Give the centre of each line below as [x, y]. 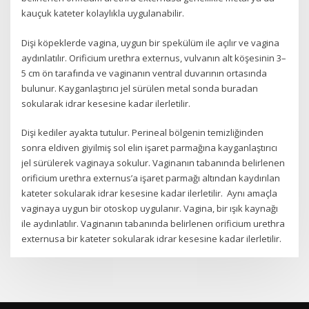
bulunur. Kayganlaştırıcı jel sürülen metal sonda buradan [140, 88]
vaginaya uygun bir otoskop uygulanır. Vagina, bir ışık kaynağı [150, 208]
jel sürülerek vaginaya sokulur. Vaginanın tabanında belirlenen [153, 162]
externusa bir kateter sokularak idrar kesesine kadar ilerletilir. [152, 238]
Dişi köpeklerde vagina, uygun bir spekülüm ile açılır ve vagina [151, 42]
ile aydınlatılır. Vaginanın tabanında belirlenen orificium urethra [153, 223]
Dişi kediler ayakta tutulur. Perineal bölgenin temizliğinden [143, 132]
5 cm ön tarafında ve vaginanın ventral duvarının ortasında [144, 73]
